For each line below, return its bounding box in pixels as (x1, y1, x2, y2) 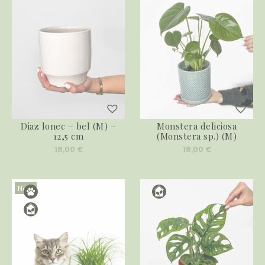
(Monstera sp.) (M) (157, 130, 237, 142)
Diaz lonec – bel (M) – (21, 120, 116, 132)
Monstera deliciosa (157, 120, 237, 132)
